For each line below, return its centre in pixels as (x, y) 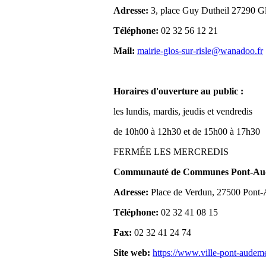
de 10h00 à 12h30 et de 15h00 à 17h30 (187, 132)
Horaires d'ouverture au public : (178, 91)
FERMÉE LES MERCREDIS (171, 152)
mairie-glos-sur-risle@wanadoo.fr (200, 51)
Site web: (132, 253)
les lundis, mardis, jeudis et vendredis (183, 112)
